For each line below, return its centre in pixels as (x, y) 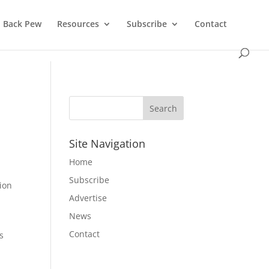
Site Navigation (107, 144)
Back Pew (22, 24)
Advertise (88, 198)
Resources (78, 24)
